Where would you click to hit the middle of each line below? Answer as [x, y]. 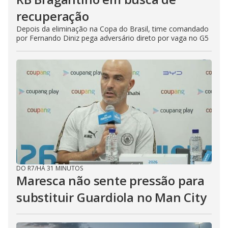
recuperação [53, 16]
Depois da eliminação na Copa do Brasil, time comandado [112, 29]
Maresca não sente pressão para [110, 180]
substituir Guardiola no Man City [111, 197]
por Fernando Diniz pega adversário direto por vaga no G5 [112, 38]
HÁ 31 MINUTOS [60, 168]
